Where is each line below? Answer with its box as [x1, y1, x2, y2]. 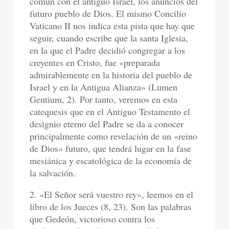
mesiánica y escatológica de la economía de [30, 154, 192, 167]
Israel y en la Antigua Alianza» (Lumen [30, 81, 178, 93]
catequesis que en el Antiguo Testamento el [30, 105, 191, 118]
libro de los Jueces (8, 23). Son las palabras [30, 200, 192, 213]
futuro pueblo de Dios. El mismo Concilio [30, 7, 187, 19]
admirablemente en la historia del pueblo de [30, 68, 193, 81]
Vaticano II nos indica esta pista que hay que [30, 19, 195, 32]
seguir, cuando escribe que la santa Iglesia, [30, 32, 189, 44]
